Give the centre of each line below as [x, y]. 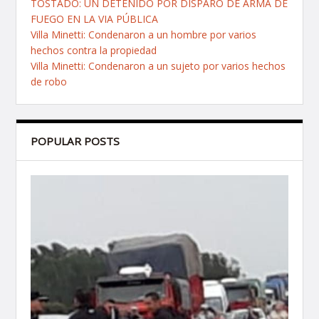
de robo [49, 82]
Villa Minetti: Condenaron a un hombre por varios [144, 35]
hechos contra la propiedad [94, 51]
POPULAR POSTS [75, 141]
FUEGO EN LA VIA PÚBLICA [95, 19]
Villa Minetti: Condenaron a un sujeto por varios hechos [158, 66]
